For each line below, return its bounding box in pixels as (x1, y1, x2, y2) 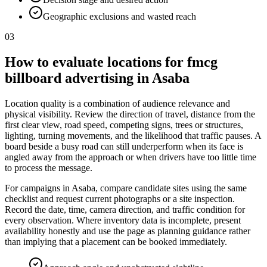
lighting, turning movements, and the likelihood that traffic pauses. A (5, 131, 261, 141)
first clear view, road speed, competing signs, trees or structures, (5, 120, 243, 131)
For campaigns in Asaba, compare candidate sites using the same (5, 183, 247, 194)
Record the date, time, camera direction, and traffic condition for (5, 204, 245, 215)
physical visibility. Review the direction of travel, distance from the (5, 109, 255, 120)
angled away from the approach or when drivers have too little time (5, 152, 256, 163)
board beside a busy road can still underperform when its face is (5, 141, 243, 152)
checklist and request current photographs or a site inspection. (5, 194, 235, 204)
